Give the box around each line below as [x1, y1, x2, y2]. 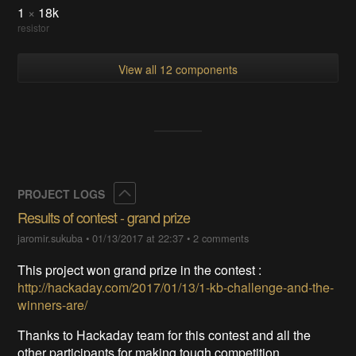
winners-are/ [17, 296, 88, 315]
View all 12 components [118, 60, 238, 77]
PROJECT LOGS [17, 186, 109, 203]
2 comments [193, 230, 250, 246]
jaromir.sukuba [17, 230, 83, 246]
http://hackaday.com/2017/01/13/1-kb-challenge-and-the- [17, 278, 335, 297]
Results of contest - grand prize [17, 207, 191, 228]
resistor [17, 21, 50, 35]
